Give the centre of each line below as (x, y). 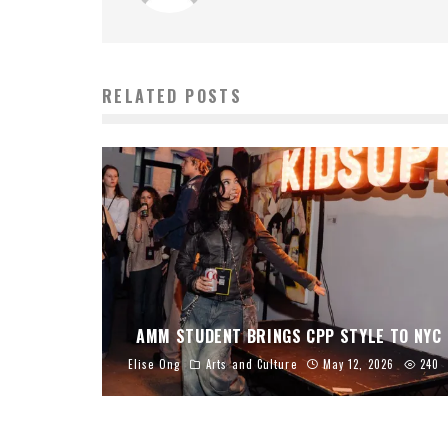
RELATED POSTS (172, 96)
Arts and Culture (251, 363)
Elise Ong (154, 363)
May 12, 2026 (358, 363)
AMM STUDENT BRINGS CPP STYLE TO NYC (289, 335)
